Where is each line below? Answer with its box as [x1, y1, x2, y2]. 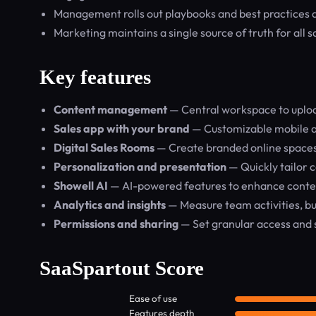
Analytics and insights [54, 197, 166, 212]
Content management [54, 102, 167, 116]
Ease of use [129, 292, 177, 305]
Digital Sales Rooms [54, 140, 154, 154]
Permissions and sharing [54, 217, 178, 231]
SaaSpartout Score [39, 257, 204, 279]
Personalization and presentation [54, 159, 226, 174]
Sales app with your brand [54, 121, 190, 135]
